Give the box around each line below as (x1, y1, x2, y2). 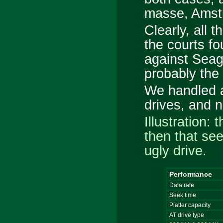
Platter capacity (169, 202, 211, 209)
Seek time (169, 192, 196, 199)
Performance (169, 170, 212, 179)
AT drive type (169, 212, 204, 219)
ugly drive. (144, 143, 207, 159)
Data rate (169, 182, 194, 189)
